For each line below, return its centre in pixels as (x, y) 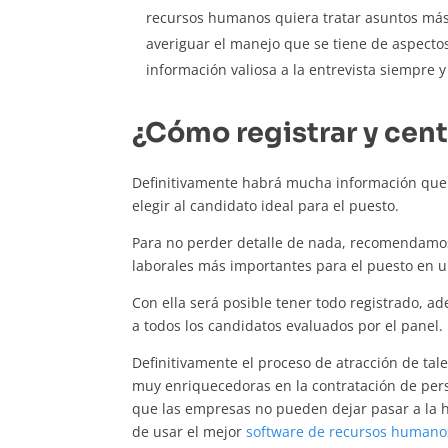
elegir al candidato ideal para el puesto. (265, 206)
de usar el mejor (189, 432)
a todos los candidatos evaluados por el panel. (287, 326)
